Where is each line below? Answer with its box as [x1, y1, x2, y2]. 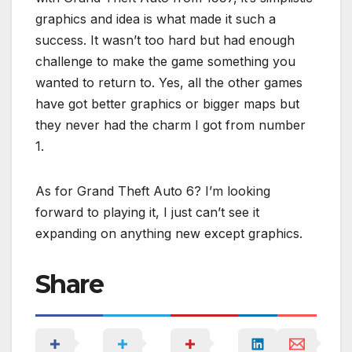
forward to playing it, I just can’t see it [35, 204, 259, 221]
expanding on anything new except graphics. [35, 225, 302, 242]
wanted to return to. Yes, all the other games [35, 75, 302, 91]
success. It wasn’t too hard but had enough [35, 32, 295, 49]
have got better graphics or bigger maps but [35, 96, 299, 112]
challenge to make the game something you [35, 53, 295, 70]
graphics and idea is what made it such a [35, 11, 276, 27]
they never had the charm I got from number [35, 117, 306, 134]
